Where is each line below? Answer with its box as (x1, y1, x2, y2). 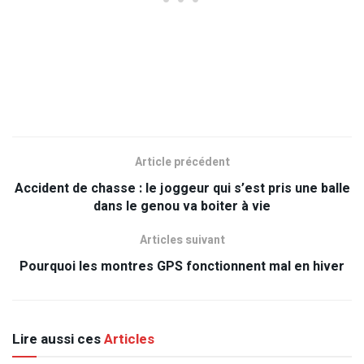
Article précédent (134, 153, 230, 171)
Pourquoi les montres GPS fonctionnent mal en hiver (19, 256, 344, 276)
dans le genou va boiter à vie (93, 196, 271, 216)
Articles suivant (139, 231, 225, 249)
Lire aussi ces (12, 328, 101, 349)
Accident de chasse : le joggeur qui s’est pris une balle (14, 178, 350, 198)
